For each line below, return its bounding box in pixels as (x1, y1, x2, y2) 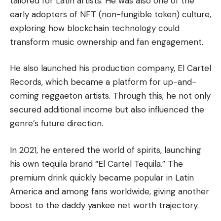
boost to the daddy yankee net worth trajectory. (10, 199, 199, 211)
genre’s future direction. (10, 118, 103, 129)
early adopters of (10, 8, 80, 20)
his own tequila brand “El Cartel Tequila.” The (10, 158, 183, 169)
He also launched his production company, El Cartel (10, 63, 211, 74)
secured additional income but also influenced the (10, 104, 204, 115)
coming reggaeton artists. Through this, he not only (10, 90, 211, 102)
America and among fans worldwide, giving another (10, 185, 209, 197)
